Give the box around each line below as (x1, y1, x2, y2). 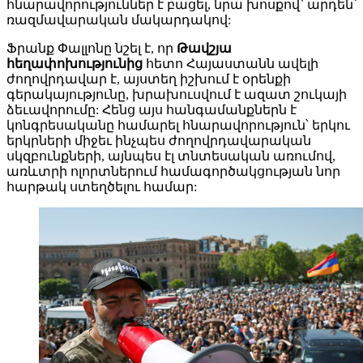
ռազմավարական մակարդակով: (6, 13, 231, 28)
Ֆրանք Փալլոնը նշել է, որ (6, 41, 177, 56)
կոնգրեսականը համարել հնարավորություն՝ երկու (6, 118, 350, 133)
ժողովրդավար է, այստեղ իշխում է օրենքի (6, 72, 291, 87)
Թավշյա (177, 41, 232, 56)
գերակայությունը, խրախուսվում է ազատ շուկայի (6, 88, 347, 102)
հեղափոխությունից (6, 57, 146, 71)
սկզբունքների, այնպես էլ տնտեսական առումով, (6, 149, 335, 164)
